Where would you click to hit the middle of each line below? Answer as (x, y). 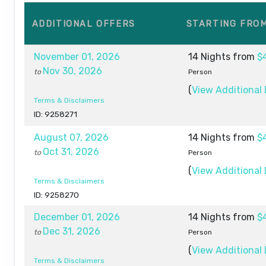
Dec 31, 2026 (72, 231)
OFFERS (116, 24)
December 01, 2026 (77, 217)
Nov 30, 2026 (72, 71)
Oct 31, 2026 (71, 151)
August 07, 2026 (71, 137)
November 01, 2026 (77, 56)
